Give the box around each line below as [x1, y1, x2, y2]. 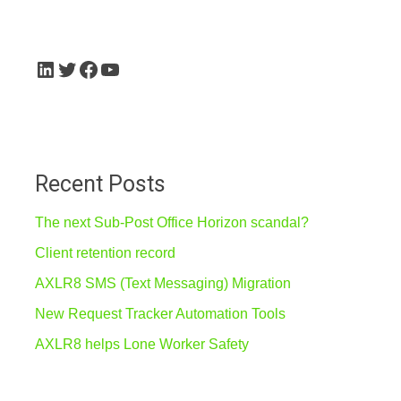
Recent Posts [34, 171, 166, 197]
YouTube [98, 55, 182, 81]
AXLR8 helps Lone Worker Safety [34, 337, 249, 352]
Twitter [55, 55, 119, 81]
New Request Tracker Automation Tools [34, 306, 286, 321]
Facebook [76, 55, 170, 81]
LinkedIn [33, 55, 114, 81]
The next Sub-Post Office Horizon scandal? [34, 215, 309, 230]
